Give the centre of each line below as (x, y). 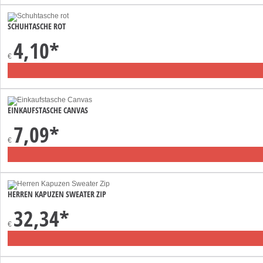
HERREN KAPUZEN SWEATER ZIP (57, 194)
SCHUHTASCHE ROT (37, 26)
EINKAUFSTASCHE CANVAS (48, 110)
